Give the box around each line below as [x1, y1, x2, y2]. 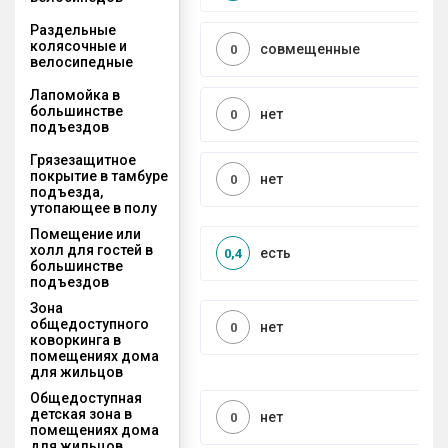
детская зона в [30, 405, 132, 422]
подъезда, [30, 183, 103, 200]
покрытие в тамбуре [30, 167, 168, 184]
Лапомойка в [30, 86, 120, 103]
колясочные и [30, 37, 127, 54]
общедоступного [30, 315, 149, 332]
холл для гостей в [30, 241, 153, 258]
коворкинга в [30, 331, 121, 348]
